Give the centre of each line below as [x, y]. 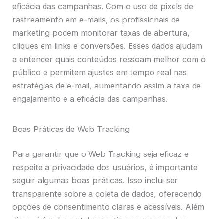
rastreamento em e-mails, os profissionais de [96, 19]
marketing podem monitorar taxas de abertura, [101, 33]
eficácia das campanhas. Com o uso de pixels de [103, 6]
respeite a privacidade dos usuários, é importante [105, 167]
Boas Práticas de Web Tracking [71, 129]
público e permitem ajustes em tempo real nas [100, 72]
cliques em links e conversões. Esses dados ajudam [108, 46]
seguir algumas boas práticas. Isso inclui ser [95, 181]
